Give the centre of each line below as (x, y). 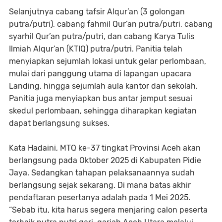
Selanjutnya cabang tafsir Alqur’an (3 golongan (97, 12)
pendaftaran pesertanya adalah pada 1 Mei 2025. (100, 198)
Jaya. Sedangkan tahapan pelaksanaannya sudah (102, 173)
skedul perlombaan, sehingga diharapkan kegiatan (103, 111)
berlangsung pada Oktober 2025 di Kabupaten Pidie (105, 161)
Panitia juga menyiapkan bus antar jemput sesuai (101, 99)
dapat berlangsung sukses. (59, 123)
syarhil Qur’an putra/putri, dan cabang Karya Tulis (102, 37)
